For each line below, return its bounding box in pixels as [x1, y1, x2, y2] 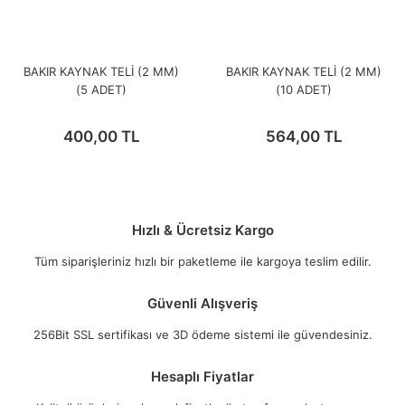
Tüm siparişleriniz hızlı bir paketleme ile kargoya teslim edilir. [33, 254, 372, 268]
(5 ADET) [76, 82, 127, 97]
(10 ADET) [276, 82, 332, 97]
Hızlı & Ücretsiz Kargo [131, 221, 274, 239]
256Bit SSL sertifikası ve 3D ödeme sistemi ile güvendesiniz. [33, 327, 372, 342]
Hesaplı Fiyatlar [151, 368, 254, 385]
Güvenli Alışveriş [147, 295, 258, 312]
